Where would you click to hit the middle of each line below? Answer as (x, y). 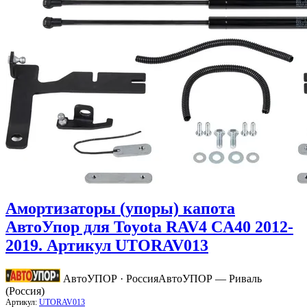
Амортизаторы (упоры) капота (120, 209)
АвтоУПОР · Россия (111, 279)
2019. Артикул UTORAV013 (107, 246)
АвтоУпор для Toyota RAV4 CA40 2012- (149, 227)
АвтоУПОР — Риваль (210, 279)
